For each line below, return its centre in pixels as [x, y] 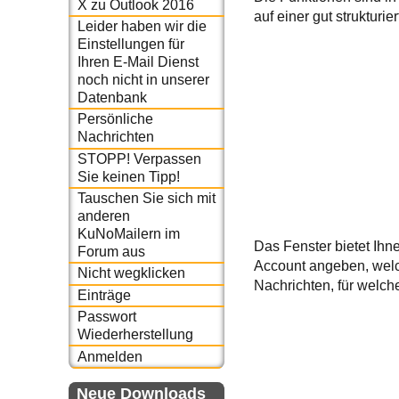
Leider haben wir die [142, 26]
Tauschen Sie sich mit [146, 199]
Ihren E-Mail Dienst [138, 61]
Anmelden [110, 356]
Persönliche [115, 119]
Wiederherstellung [135, 335]
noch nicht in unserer [143, 79]
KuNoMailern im [128, 234]
